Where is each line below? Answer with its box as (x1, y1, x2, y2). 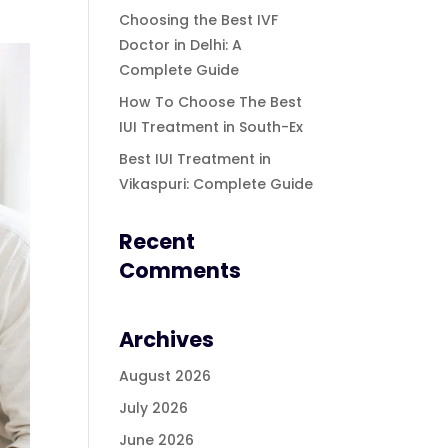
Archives (119, 325, 215, 355)
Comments (119, 256, 242, 286)
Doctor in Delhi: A (119, 35, 243, 56)
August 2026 (119, 366, 212, 387)
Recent (119, 227, 196, 257)
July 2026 (119, 398, 189, 419)
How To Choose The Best (119, 92, 303, 113)
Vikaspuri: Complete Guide (119, 174, 314, 195)
